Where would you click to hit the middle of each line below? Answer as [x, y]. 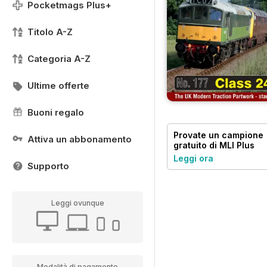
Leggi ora [193, 158]
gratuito [190, 145]
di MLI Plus [231, 145]
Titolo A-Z [50, 32]
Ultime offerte [58, 86]
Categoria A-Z [59, 59]
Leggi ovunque [77, 203]
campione [243, 135]
